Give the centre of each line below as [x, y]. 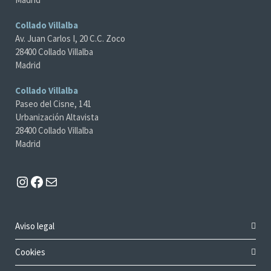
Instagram [60, 174]
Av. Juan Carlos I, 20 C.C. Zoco [70, 39]
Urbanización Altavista [57, 117]
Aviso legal [35, 226]
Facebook [73, 174]
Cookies [30, 252]
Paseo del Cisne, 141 [53, 104]
